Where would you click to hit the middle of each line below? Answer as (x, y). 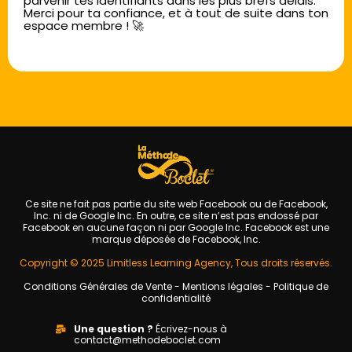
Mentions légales (223, 287)
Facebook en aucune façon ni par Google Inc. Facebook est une (176, 228)
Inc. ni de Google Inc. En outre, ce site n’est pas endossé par (176, 216)
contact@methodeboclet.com (147, 340)
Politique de (301, 287)
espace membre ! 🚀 (84, 26)
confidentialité (176, 299)
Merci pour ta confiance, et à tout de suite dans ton (176, 13)
